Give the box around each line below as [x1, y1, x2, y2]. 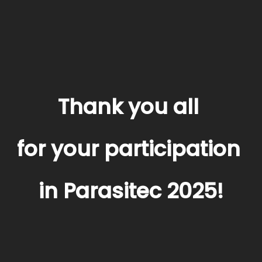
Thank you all [58, 92, 204, 122]
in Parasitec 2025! [39, 176, 223, 206]
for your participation [16, 134, 246, 164]
